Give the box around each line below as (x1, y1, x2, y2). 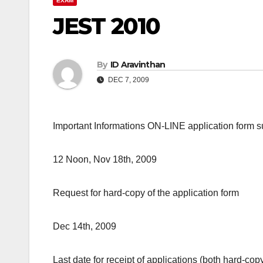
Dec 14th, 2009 (53, 221, 116, 232)
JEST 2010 (53, 12, 160, 40)
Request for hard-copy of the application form (53, 188, 239, 198)
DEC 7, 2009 (106, 76, 149, 85)
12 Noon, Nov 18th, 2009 (53, 154, 157, 165)
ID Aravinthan (110, 59, 166, 70)
